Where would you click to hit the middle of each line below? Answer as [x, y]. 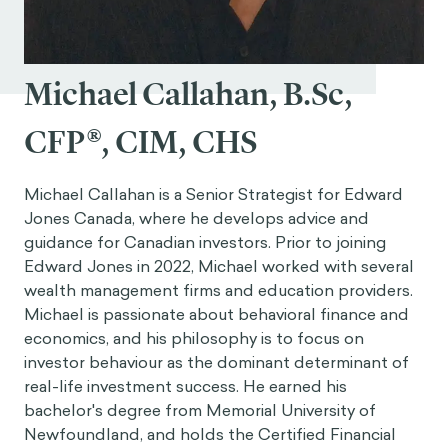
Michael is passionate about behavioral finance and [216, 314]
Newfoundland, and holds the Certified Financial [210, 434]
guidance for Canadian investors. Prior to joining [205, 242]
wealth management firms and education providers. [218, 290]
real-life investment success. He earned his [185, 386]
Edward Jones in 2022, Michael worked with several [219, 266]
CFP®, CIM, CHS [140, 142]
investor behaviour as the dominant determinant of [216, 362]
